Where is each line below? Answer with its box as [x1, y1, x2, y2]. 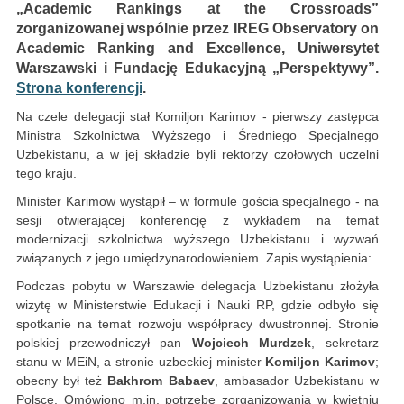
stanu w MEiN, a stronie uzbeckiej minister [16, 354, 266, 370]
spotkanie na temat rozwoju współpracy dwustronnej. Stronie [16, 317, 379, 332]
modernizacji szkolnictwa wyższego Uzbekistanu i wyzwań [16, 232, 379, 247]
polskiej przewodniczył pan [16, 335, 192, 351]
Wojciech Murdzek [191, 335, 312, 351]
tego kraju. [16, 166, 77, 181]
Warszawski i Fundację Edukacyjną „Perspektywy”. [16, 60, 379, 77]
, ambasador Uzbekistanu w [214, 373, 380, 389]
